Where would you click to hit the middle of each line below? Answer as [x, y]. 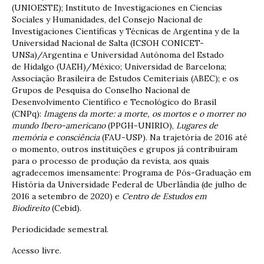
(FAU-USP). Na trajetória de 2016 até [174, 138]
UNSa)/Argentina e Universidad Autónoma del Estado [118, 55]
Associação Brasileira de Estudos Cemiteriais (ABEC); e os [125, 79]
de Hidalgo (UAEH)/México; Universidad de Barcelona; [119, 67]
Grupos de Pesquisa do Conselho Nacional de [101, 90]
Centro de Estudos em [164, 197]
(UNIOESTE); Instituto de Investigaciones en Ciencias [117, 8]
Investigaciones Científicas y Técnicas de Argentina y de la [126, 32]
